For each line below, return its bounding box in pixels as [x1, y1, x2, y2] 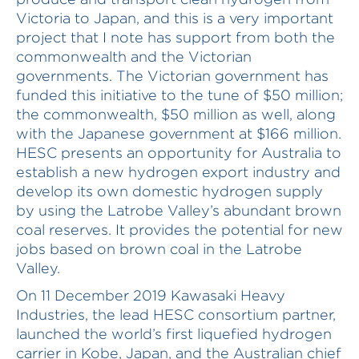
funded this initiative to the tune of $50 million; [16, 87, 343, 103]
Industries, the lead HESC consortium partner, [16, 307, 336, 322]
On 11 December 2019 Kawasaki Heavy [16, 288, 285, 303]
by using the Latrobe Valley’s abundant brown [16, 203, 341, 218]
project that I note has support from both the [16, 30, 335, 45]
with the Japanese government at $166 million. [16, 126, 341, 141]
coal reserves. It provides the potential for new [16, 222, 343, 237]
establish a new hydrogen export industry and [16, 164, 341, 179]
